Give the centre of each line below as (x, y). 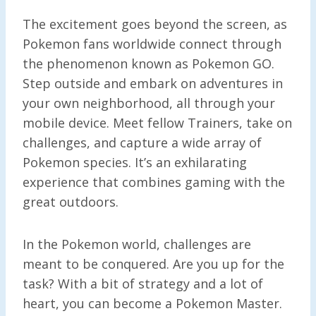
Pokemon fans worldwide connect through (152, 43)
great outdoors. (71, 201)
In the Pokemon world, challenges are (137, 244)
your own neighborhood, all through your (149, 103)
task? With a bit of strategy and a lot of (143, 283)
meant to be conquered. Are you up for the (153, 263)
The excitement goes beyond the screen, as (155, 24)
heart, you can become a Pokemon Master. (152, 303)
